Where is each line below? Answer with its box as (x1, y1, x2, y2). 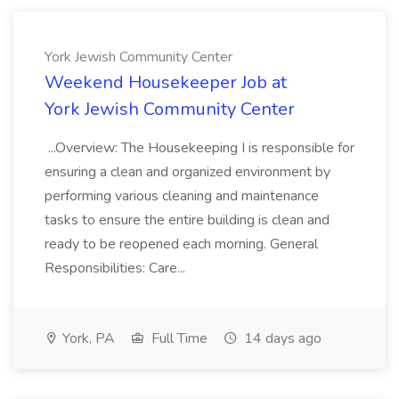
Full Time (148, 329, 208, 348)
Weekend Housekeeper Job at (45, 70, 287, 94)
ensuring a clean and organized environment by (45, 162, 330, 182)
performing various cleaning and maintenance (45, 186, 319, 206)
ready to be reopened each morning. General (45, 234, 318, 254)
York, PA (59, 329, 115, 348)
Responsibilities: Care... (45, 258, 189, 278)
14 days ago (240, 329, 322, 348)
